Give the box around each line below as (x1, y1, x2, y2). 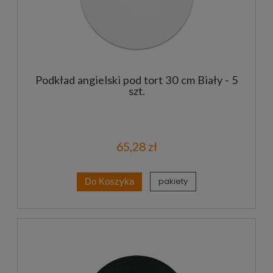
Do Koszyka (85, 177, 134, 186)
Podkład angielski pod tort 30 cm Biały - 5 (35, 73, 238, 87)
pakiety (158, 175, 188, 188)
